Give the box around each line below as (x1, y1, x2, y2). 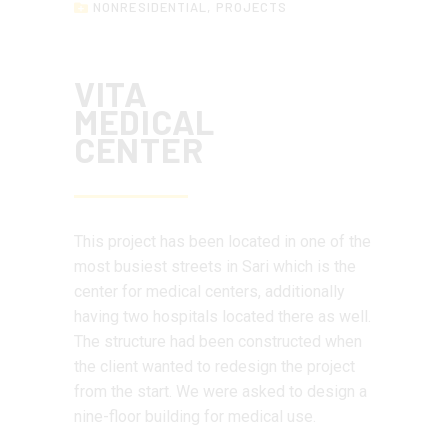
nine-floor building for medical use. (74, 407, 316, 427)
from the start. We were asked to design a (74, 382, 367, 402)
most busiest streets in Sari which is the (74, 257, 356, 277)
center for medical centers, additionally (74, 282, 345, 302)
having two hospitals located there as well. (74, 307, 371, 327)
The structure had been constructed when (74, 332, 362, 352)
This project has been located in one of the (74, 232, 371, 252)
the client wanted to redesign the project (74, 357, 355, 377)
